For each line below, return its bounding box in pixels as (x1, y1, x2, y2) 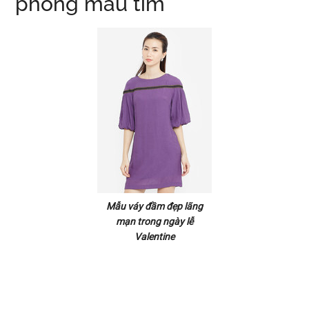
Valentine (134, 231, 175, 242)
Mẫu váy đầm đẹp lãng (106, 201, 203, 212)
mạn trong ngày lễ (116, 216, 193, 227)
